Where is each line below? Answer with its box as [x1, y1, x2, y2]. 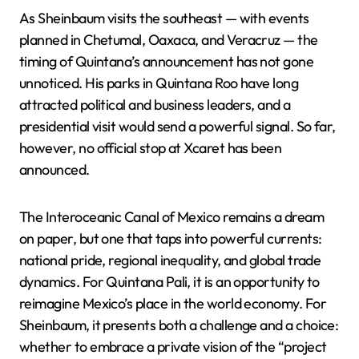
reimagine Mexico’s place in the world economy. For [19, 294, 326, 313]
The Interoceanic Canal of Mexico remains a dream [19, 208, 325, 226]
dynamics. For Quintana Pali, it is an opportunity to [19, 272, 320, 291]
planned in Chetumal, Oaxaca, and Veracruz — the [19, 30, 318, 49]
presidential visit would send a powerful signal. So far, [19, 117, 336, 135]
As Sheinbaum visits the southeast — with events [19, 9, 309, 27]
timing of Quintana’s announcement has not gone [19, 52, 314, 71]
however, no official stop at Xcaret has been [19, 139, 282, 157]
